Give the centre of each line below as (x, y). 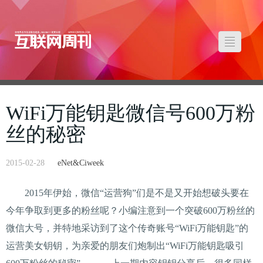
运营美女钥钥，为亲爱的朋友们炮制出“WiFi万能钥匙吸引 (125, 246)
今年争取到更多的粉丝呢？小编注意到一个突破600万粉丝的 (130, 210)
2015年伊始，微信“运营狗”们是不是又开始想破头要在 (127, 193)
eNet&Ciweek (81, 163)
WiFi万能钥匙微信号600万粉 (131, 113)
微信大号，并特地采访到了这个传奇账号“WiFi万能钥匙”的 (127, 228)
